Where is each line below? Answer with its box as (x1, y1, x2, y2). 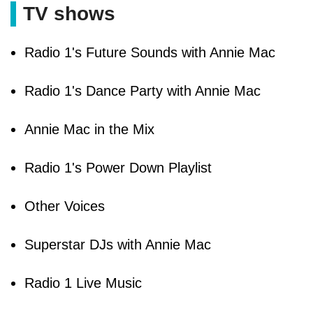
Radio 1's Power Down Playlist (24, 159, 212, 175)
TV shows (23, 2, 121, 24)
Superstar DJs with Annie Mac (24, 236, 211, 252)
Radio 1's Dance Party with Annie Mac (24, 82, 261, 99)
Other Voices (24, 198, 105, 214)
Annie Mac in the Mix (24, 121, 154, 137)
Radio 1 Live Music (24, 275, 142, 291)
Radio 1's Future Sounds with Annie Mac (24, 44, 275, 60)
